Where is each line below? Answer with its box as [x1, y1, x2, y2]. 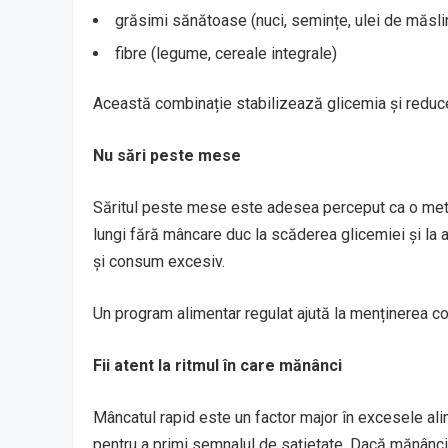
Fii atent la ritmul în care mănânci [93, 355, 342, 375]
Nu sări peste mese [93, 145, 241, 165]
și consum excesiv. [93, 251, 225, 271]
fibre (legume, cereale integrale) [115, 43, 337, 63]
